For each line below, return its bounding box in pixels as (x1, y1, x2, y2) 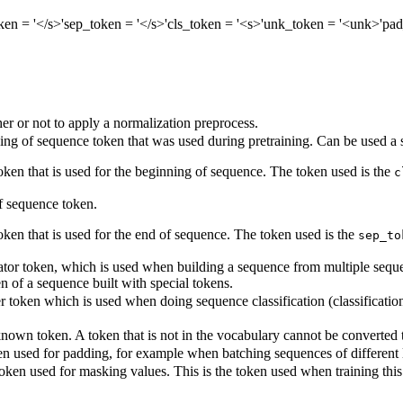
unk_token (264, 15, 324, 31)
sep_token (64, 15, 121, 31)
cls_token (167, 15, 221, 31)
